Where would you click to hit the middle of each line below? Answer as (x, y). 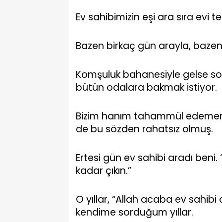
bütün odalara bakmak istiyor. (146, 87)
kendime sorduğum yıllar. (135, 212)
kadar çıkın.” (104, 171)
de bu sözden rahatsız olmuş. (144, 129)
